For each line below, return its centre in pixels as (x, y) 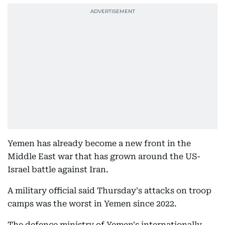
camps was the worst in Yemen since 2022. (92, 204)
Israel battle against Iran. (58, 170)
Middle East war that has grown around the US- (104, 156)
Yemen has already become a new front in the (99, 143)
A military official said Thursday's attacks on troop (109, 191)
